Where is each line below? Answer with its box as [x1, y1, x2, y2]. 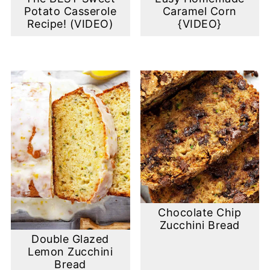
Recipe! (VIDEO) [27, 17, 114, 31]
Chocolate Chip [158, 206, 242, 219]
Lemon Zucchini [28, 245, 113, 258]
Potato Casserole [24, 5, 117, 18]
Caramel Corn [162, 5, 237, 18]
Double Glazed [31, 232, 109, 245]
